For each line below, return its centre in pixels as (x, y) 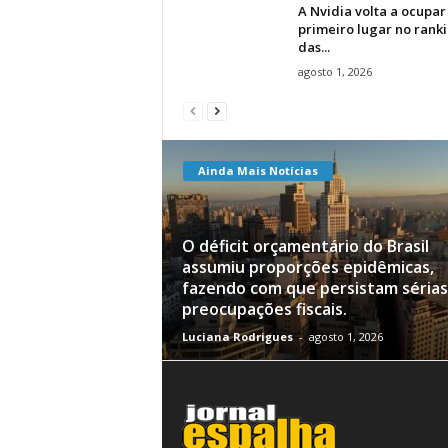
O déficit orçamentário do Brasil (305, 245)
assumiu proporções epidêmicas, (307, 266)
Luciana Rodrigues (237, 336)
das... (313, 46)
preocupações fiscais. (264, 308)
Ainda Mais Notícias (257, 170)
